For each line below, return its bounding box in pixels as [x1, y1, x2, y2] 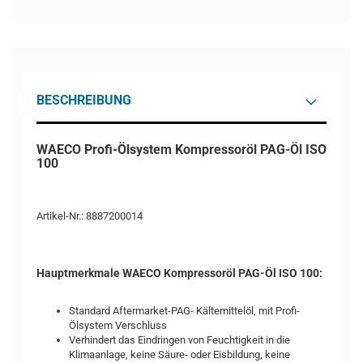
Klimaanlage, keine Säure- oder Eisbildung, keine [69, 348, 290, 361]
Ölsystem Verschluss [69, 319, 167, 331]
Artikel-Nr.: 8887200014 [36, 210, 143, 222]
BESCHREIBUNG [36, 92, 131, 108]
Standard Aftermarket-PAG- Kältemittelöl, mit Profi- [69, 305, 300, 317]
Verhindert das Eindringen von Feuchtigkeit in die [69, 334, 290, 346]
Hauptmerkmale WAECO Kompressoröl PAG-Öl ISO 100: [36, 267, 322, 280]
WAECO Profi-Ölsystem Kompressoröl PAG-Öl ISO [36, 142, 327, 157]
